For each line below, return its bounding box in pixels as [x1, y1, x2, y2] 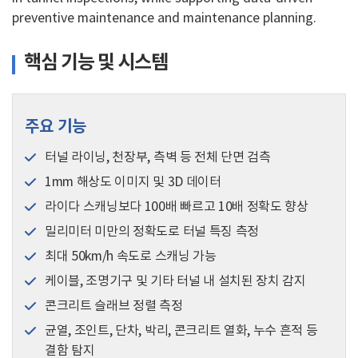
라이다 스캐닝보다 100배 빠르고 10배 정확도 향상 [45, 200, 308, 215]
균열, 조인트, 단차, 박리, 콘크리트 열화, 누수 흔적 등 [45, 324, 318, 339]
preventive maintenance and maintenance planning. [12, 11, 316, 26]
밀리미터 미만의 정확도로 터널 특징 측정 [45, 225, 259, 240]
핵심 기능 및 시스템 [24, 51, 169, 75]
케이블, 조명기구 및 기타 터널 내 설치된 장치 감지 [45, 274, 306, 289]
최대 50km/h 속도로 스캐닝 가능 [45, 249, 217, 265]
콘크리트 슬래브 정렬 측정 [45, 299, 183, 314]
